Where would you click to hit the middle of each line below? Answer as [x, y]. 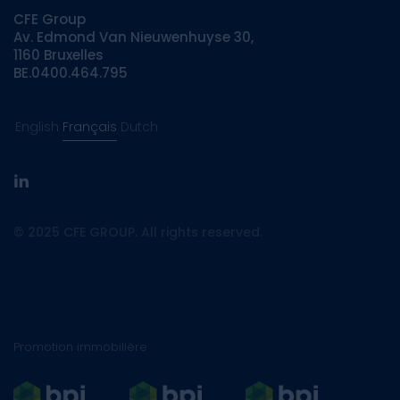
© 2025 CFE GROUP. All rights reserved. [138, 232]
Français [90, 126]
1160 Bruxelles [58, 54]
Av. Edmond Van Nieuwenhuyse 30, [133, 37]
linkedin [45, 188]
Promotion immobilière [80, 346]
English [37, 126]
